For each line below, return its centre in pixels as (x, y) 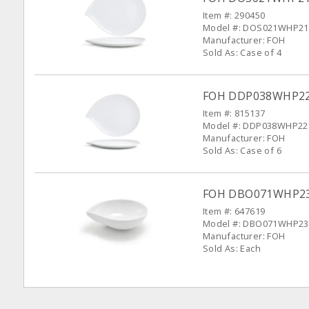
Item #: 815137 (234, 113)
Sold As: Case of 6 (242, 151)
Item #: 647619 (234, 211)
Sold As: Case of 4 (242, 53)
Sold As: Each (231, 249)
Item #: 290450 (234, 16)
